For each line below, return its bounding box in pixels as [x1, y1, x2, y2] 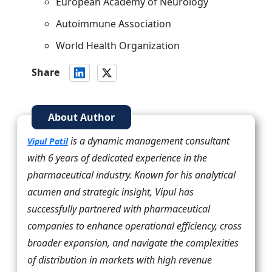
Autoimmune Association [56, 17, 171, 31]
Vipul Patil [27, 135, 68, 148]
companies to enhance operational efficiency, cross [27, 219, 242, 233]
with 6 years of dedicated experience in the [27, 151, 207, 165]
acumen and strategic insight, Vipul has [27, 185, 194, 199]
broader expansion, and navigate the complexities [27, 236, 239, 250]
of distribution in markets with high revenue [27, 253, 212, 267]
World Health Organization [56, 39, 180, 53]
